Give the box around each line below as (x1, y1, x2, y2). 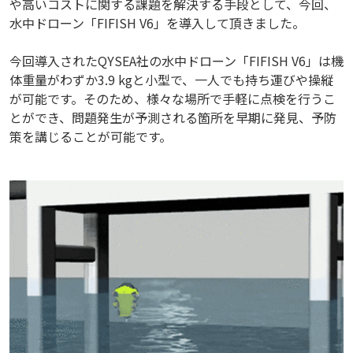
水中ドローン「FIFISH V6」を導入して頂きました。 (9, 13, 305, 32)
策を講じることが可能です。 (9, 126, 172, 146)
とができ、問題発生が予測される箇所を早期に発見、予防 (9, 107, 336, 127)
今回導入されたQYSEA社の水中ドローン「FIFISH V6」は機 (9, 50, 344, 70)
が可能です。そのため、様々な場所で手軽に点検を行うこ (9, 88, 336, 108)
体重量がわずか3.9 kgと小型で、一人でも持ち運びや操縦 (9, 69, 333, 89)
